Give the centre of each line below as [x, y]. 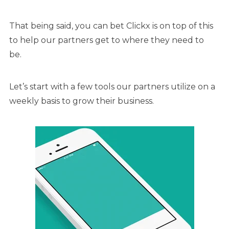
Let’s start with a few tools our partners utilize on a [112, 87]
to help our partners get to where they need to [107, 40]
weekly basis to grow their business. [82, 101]
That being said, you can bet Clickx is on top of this [111, 26]
